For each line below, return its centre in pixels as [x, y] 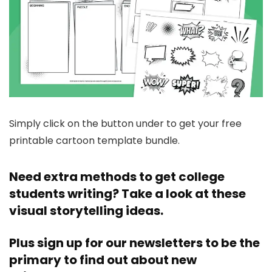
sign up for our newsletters [120, 243]
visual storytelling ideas [85, 211]
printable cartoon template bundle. [94, 141]
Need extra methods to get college [117, 177]
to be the [231, 243]
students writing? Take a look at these [127, 194]
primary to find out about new [103, 260]
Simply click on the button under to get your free [125, 124]
